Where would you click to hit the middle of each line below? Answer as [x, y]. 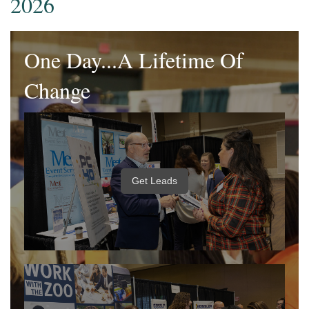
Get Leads [154, 181]
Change [57, 90]
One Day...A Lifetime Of [134, 60]
